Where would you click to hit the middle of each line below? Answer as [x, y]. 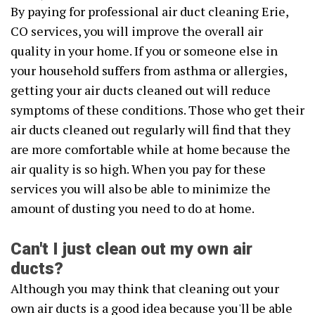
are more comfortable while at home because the [150, 149]
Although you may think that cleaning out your [145, 289]
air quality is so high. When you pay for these [138, 169]
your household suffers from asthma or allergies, [149, 71]
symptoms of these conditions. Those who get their [157, 110]
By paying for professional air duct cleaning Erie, [149, 12]
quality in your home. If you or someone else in [144, 51]
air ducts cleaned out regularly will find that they [150, 130]
